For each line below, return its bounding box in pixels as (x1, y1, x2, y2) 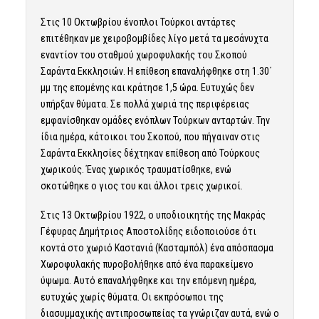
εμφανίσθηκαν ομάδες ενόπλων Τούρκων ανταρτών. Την (40, 114, 270, 126)
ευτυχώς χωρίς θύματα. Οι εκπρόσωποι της (40, 291, 224, 303)
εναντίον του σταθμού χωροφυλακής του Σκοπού (40, 48, 247, 61)
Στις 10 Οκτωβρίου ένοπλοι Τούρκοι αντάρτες (40, 16, 236, 28)
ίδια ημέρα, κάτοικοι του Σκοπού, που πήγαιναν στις (40, 130, 260, 142)
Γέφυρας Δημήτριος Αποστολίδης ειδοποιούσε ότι (40, 225, 256, 237)
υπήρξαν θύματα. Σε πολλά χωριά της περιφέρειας (40, 98, 249, 110)
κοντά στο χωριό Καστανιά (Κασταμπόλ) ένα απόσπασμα (40, 241, 273, 253)
